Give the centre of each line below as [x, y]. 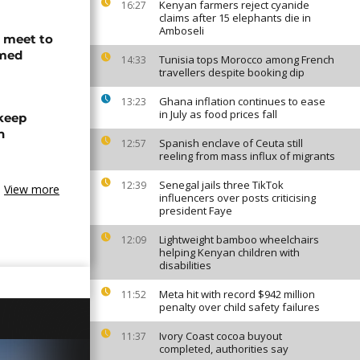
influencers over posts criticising [237, 198]
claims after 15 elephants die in [235, 18]
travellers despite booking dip [232, 72]
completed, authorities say [224, 349]
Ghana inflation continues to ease [242, 101]
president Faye [196, 211]
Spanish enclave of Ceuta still [231, 143]
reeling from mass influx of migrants [247, 156]
